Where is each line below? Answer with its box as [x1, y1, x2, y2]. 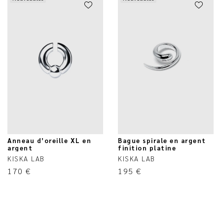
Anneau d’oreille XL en [7, 136, 91, 145]
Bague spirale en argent [118, 136, 206, 145]
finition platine [118, 143, 176, 152]
